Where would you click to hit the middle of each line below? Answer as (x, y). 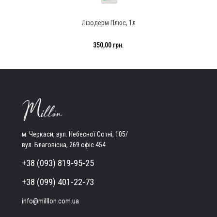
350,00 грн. (108, 45)
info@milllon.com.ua (50, 201)
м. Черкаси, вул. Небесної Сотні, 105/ (75, 134)
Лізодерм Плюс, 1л (108, 23)
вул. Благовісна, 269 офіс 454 (64, 145)
